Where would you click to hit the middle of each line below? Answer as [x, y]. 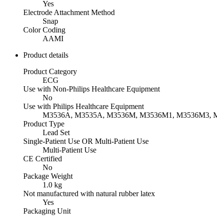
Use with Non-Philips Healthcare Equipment [92, 89]
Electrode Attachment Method [69, 13]
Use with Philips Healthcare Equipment [84, 107]
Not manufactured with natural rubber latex [89, 194]
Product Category [50, 72]
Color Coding [44, 30]
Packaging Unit [47, 211]
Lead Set [56, 133]
